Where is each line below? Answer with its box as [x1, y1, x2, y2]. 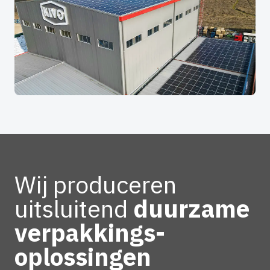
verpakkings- [14, 216, 165, 248]
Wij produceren [14, 168, 177, 200]
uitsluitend [14, 192, 128, 224]
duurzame [128, 192, 250, 224]
